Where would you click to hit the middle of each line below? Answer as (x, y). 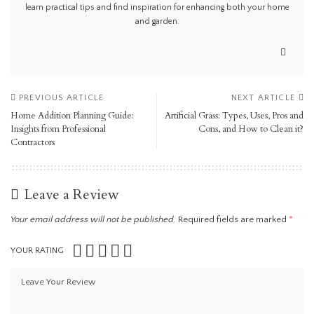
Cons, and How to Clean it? (251, 129)
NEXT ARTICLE (263, 98)
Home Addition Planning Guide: (72, 116)
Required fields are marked (233, 220)
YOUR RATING (37, 251)
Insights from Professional (58, 129)
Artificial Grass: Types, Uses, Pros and (234, 116)
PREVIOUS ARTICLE (62, 98)
